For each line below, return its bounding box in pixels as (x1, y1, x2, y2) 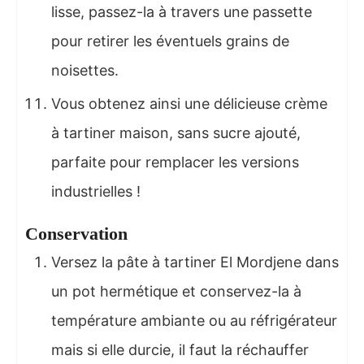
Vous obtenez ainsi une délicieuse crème (51, 94, 327, 112)
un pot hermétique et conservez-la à (51, 282, 301, 300)
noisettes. (51, 61, 119, 79)
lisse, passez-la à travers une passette (51, 2, 312, 20)
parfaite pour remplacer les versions (51, 153, 299, 171)
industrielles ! (51, 182, 141, 200)
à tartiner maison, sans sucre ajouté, (51, 123, 301, 141)
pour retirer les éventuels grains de (51, 32, 289, 50)
